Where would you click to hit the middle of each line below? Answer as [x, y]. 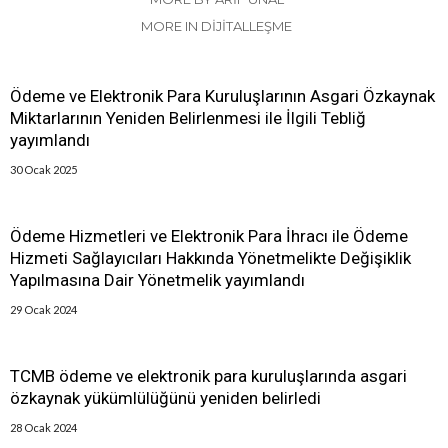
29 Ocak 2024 [43, 310]
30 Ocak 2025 [43, 170]
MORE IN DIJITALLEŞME [216, 26]
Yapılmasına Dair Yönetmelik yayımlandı [157, 280]
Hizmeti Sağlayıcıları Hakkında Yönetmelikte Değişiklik [210, 258]
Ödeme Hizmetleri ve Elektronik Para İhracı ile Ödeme [209, 236]
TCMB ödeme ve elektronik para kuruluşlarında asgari [208, 376]
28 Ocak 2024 [43, 428]
